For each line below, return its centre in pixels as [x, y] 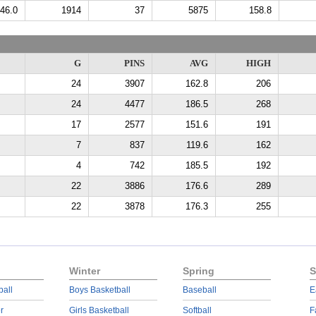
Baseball [199, 290]
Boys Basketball [99, 290]
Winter [84, 271]
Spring [198, 271]
